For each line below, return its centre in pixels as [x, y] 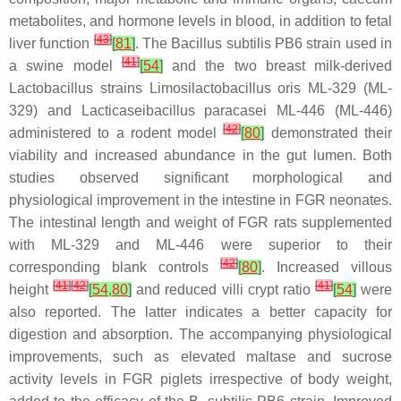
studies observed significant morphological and [200, 178]
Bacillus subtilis [221, 43]
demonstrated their [328, 133]
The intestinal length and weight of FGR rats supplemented [200, 222]
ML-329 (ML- [347, 88]
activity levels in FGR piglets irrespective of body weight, [200, 379]
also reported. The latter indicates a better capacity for [200, 312]
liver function [51, 43]
